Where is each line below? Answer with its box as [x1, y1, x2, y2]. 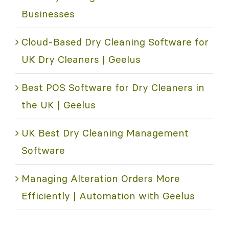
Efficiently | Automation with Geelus [21, 189, 195, 202]
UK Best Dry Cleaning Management [21, 126, 189, 139]
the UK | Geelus [21, 98, 96, 111]
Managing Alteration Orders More [21, 172, 180, 185]
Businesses [21, 7, 75, 20]
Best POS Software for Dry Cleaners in [21, 81, 204, 94]
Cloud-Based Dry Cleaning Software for [21, 35, 209, 48]
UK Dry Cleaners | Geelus [21, 53, 141, 65]
